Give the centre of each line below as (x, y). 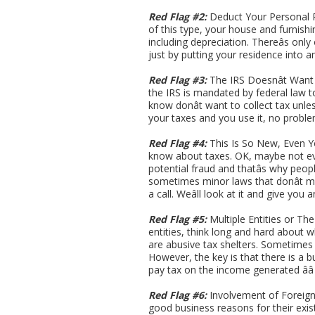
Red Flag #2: (178, 17)
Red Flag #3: (178, 80)
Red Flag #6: (178, 295)
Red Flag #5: (178, 219)
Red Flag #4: (178, 143)
